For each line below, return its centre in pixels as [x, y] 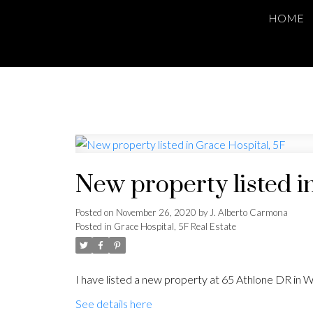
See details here [114, 304]
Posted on [95, 213]
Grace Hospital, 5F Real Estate [175, 227]
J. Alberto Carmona [248, 213]
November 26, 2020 [156, 213]
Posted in [93, 227]
